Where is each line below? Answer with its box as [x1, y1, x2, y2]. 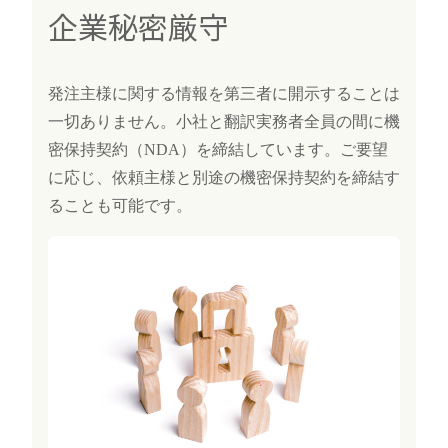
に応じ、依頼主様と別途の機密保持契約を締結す [48, 168, 400, 186]
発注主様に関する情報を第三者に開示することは [48, 84, 400, 102]
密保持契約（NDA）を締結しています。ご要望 [48, 140, 388, 158]
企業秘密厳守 [48, 3, 228, 48]
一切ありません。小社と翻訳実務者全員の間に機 [48, 112, 400, 130]
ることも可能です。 [48, 196, 192, 214]
